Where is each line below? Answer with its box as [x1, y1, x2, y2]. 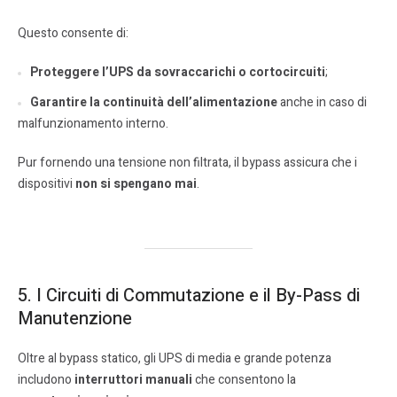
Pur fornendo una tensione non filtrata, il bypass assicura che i [18, 153, 357, 173]
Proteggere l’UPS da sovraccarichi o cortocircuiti [30, 63, 325, 82]
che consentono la [192, 370, 296, 390]
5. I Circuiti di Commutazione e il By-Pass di [18, 283, 360, 309]
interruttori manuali [74, 370, 192, 390]
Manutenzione [18, 306, 132, 332]
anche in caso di [277, 93, 367, 113]
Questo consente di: [18, 24, 128, 43]
